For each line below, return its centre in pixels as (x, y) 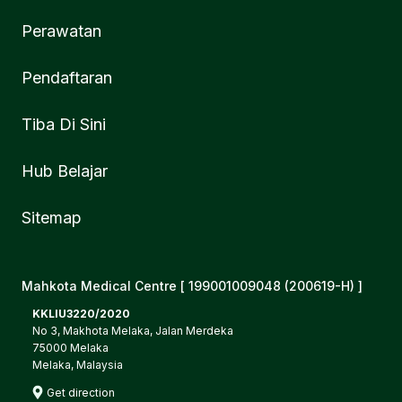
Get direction (81, 392)
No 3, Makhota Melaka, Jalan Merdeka (133, 330)
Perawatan (61, 31)
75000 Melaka (70, 347)
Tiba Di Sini (64, 124)
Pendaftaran (67, 77)
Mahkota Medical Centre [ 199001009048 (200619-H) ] (192, 285)
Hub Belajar (65, 170)
